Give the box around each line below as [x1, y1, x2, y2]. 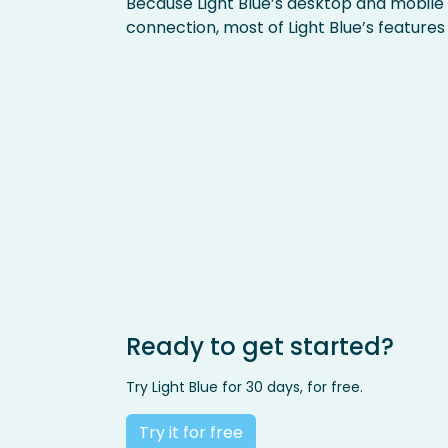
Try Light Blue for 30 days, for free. [126, 377, 363, 397]
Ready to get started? [126, 330, 394, 363]
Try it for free [139, 421, 243, 444]
